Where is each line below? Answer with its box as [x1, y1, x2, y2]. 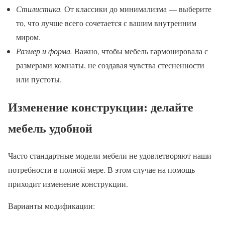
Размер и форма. [16, 45, 72, 56]
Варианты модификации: [8, 200, 95, 211]
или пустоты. [16, 73, 62, 84]
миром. [16, 31, 41, 42]
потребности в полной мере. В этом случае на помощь [8, 164, 195, 175]
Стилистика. [16, 3, 62, 14]
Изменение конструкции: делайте [8, 97, 193, 116]
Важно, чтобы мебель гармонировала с [72, 45, 208, 56]
